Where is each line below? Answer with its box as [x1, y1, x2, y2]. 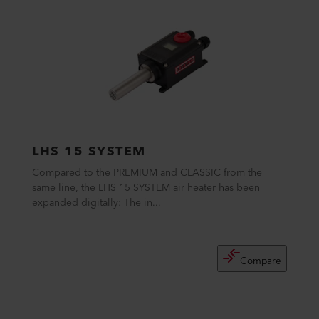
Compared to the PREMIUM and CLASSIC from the [32, 164, 263, 182]
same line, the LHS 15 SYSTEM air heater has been [32, 179, 261, 197]
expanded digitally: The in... [32, 194, 162, 211]
